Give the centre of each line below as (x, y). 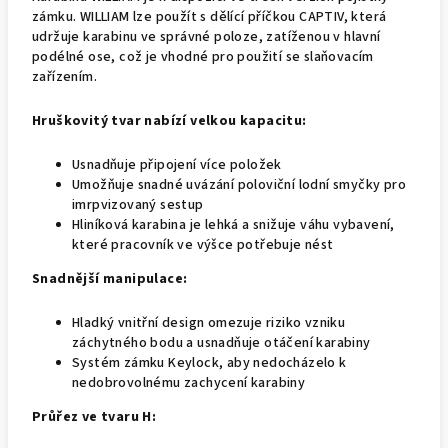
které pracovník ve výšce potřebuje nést (203, 245)
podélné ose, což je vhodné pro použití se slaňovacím (203, 57)
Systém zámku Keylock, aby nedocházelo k (209, 363)
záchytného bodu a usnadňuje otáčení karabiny (221, 343)
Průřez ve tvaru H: (94, 417)
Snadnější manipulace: (110, 279)
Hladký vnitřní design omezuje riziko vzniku (209, 323)
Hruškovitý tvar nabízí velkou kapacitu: (169, 121)
